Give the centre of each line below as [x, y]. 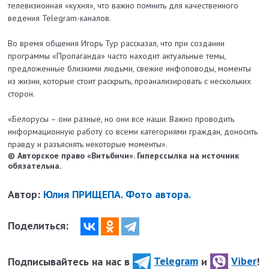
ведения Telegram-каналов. [60, 18]
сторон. [22, 93]
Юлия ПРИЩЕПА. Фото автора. [117, 194]
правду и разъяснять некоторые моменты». [89, 144]
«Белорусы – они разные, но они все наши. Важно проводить [121, 119]
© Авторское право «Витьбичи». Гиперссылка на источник [124, 155]
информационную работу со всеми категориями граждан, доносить [133, 131]
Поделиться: [40, 225]
